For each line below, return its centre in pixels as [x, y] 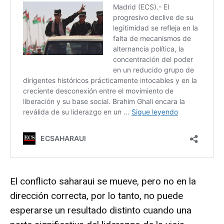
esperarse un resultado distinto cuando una [101, 210]
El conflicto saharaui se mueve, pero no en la [103, 181]
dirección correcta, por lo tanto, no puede [96, 195]
